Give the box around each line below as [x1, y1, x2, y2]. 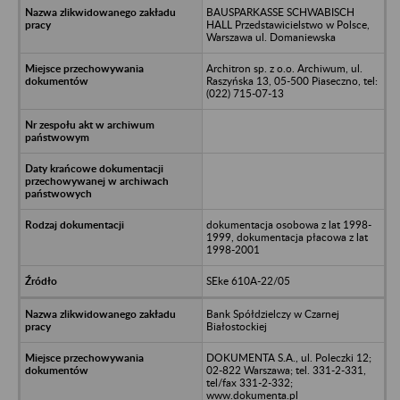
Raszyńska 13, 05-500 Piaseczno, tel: [205, 73, 378, 87]
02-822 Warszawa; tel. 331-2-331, [205, 362, 366, 377]
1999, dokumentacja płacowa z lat [205, 229, 368, 244]
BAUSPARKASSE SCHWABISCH [205, 4, 354, 19]
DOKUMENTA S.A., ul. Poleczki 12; [205, 350, 371, 364]
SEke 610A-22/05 [205, 273, 290, 287]
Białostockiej [205, 319, 267, 333]
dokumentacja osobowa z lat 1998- [205, 217, 371, 231]
